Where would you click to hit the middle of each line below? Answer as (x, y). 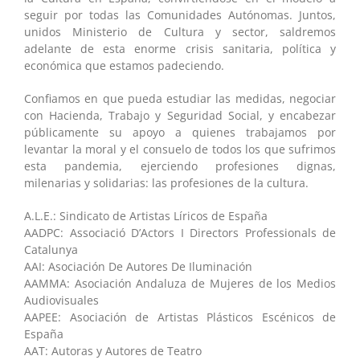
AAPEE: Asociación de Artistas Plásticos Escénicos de (180, 317)
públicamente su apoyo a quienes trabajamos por (180, 132)
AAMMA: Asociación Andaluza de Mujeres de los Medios (180, 283)
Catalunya (51, 249)
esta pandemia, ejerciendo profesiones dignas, (180, 166)
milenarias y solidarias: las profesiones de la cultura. (166, 182)
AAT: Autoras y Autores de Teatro (113, 350)
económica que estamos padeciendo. (124, 65)
